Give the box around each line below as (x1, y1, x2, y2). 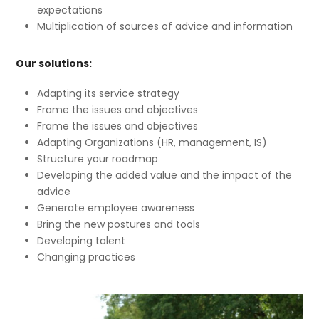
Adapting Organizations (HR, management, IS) (37, 135, 268, 150)
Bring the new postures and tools (37, 217, 201, 232)
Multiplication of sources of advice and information (37, 19, 293, 34)
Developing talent (37, 234, 126, 249)
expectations (37, 3, 103, 18)
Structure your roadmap (37, 152, 159, 167)
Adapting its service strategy (37, 86, 180, 101)
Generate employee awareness (37, 201, 195, 216)
